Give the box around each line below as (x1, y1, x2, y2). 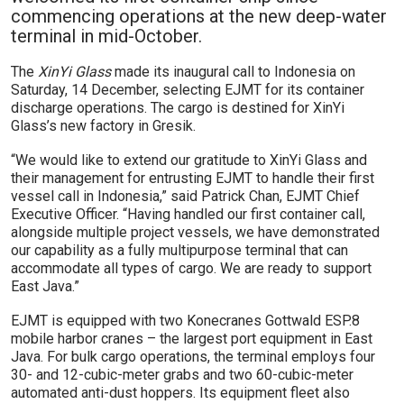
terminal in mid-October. (11, 25, 202, 48)
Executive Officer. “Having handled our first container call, (11, 206, 365, 224)
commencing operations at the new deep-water (11, 5, 387, 28)
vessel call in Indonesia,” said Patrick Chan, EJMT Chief (11, 188, 360, 206)
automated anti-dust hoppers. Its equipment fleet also (11, 384, 350, 402)
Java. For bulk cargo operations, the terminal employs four (11, 348, 375, 366)
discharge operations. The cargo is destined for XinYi (11, 99, 344, 117)
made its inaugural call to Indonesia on (111, 63, 355, 81)
